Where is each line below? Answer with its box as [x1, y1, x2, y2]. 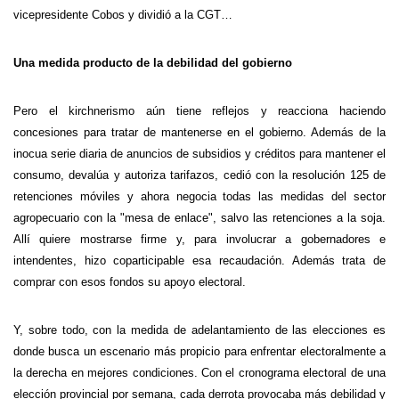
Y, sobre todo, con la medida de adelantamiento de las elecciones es [13, 323, 386, 337]
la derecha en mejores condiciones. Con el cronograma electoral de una [13, 366, 386, 379]
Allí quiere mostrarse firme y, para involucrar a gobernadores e [13, 232, 386, 246]
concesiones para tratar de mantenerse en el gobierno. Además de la [13, 126, 386, 139]
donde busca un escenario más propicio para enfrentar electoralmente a [13, 345, 386, 358]
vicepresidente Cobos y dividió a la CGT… [13, 8, 232, 21]
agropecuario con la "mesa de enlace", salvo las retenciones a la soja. [13, 211, 386, 224]
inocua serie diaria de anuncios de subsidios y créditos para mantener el [13, 147, 386, 160]
